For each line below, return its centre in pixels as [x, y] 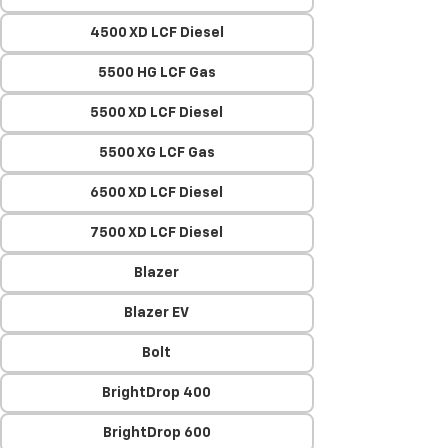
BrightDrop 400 [157, 393]
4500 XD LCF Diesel [156, 33]
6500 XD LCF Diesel [157, 193]
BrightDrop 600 [156, 433]
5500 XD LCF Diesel [157, 113]
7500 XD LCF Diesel [157, 233]
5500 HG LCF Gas [156, 73]
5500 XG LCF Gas [156, 153]
